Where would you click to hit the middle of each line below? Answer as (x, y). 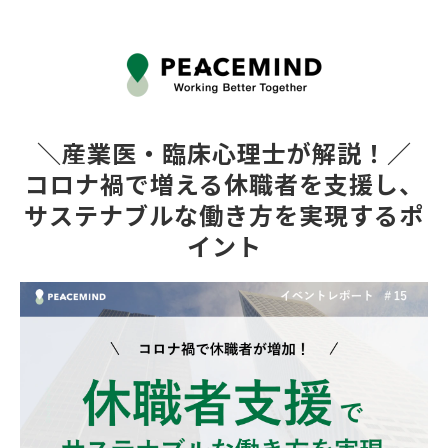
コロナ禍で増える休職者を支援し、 (224, 186)
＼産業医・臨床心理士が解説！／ (224, 155)
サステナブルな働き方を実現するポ (224, 217)
